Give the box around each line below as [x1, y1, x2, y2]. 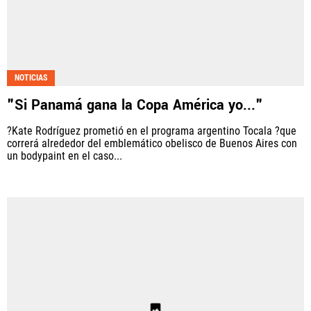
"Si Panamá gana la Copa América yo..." [7, 94, 263, 115]
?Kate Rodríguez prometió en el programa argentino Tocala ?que [7, 124, 296, 137]
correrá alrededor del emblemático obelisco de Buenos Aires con [7, 136, 297, 150]
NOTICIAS [15, 72, 47, 83]
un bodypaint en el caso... [7, 149, 122, 162]
